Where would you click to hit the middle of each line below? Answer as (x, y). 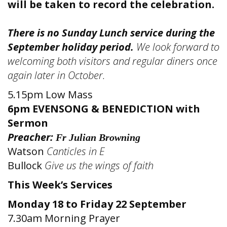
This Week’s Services (60, 185)
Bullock (26, 165)
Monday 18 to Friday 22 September (97, 204)
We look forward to (178, 47)
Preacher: (32, 137)
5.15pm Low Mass (50, 94)
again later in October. (56, 75)
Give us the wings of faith (99, 165)
